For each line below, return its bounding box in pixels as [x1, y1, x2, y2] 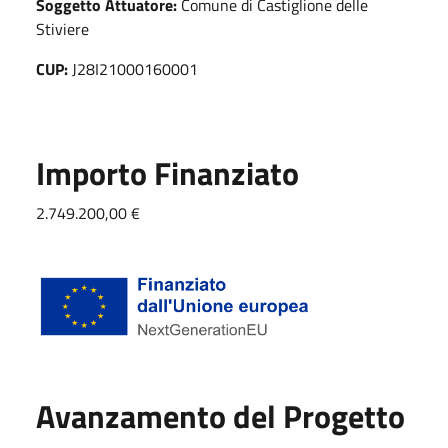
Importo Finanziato [36, 148, 299, 197]
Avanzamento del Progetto [36, 392, 405, 441]
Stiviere [36, 16, 89, 41]
